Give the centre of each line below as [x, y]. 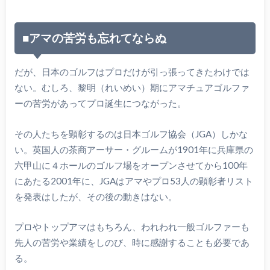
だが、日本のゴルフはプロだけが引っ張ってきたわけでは [132, 72]
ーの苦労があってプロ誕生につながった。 [100, 103]
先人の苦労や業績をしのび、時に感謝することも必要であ [132, 243]
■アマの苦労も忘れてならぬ [95, 38]
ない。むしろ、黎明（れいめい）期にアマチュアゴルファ [132, 88]
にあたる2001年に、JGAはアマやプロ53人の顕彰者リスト [133, 181]
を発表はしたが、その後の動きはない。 [96, 196]
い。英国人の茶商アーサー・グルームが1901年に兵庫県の [133, 149]
